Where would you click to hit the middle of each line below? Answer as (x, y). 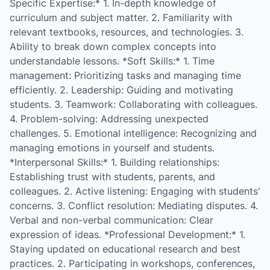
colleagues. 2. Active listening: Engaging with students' (135, 191)
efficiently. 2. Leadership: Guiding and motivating (121, 90)
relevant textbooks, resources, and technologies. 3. (127, 32)
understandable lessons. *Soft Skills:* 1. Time (112, 61)
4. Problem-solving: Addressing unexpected (109, 119)
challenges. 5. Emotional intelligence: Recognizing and (133, 133)
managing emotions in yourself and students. (112, 148)
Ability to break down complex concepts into (113, 46)
